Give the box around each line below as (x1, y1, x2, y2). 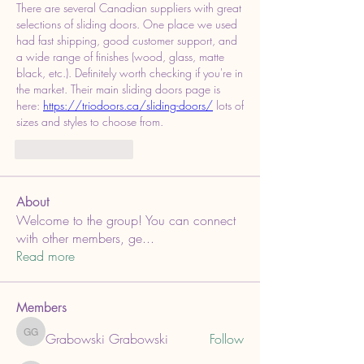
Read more (16, 247, 75, 265)
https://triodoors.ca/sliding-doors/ (43, 97, 213, 113)
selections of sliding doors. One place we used (16, 16, 237, 32)
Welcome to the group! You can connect (16, 211, 236, 229)
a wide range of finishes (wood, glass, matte (16, 49, 224, 64)
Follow (210, 330, 244, 348)
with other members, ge (16, 229, 142, 247)
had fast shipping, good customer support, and (16, 32, 237, 48)
